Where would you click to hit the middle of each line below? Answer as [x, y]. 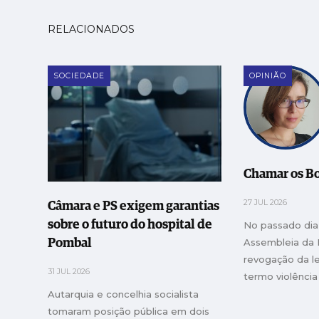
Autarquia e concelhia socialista [124, 294]
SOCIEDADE [79, 76]
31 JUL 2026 [69, 271]
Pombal [70, 243]
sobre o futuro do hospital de [130, 225]
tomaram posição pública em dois [129, 311]
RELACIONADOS [91, 30]
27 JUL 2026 [266, 203]
